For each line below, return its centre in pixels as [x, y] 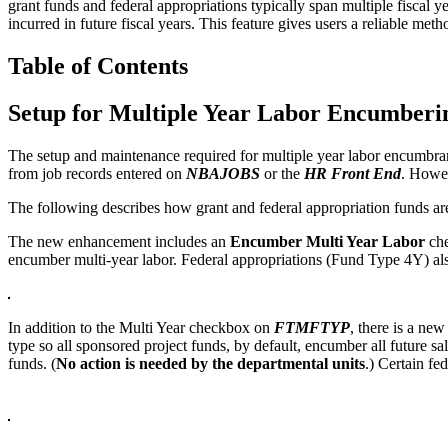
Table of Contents [98, 65]
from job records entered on [97, 173]
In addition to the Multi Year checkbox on [139, 327]
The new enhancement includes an [119, 241]
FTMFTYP [312, 327]
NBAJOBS [223, 173]
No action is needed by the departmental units [210, 363]
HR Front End [352, 173]
